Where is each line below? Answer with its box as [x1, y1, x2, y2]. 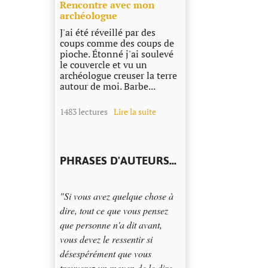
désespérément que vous [59, 247, 151, 260]
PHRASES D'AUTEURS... [59, 154, 176, 167]
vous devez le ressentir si [59, 233, 153, 246]
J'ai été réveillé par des [59, 26, 156, 39]
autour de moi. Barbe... [59, 80, 156, 93]
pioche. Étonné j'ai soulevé [59, 47, 173, 61]
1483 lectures [59, 106, 108, 118]
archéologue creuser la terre [59, 69, 177, 83]
